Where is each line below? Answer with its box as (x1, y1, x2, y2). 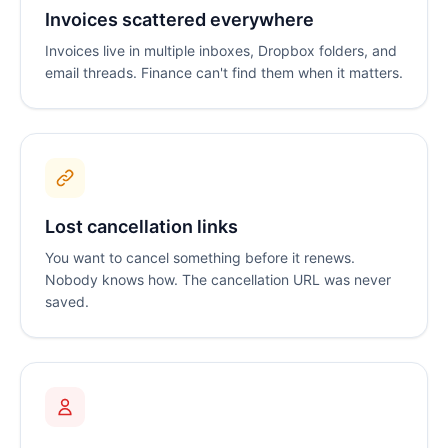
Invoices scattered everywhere (45, 9, 314, 31)
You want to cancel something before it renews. (45, 249, 355, 267)
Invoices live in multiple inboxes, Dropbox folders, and (45, 42, 397, 60)
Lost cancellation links (45, 216, 238, 238)
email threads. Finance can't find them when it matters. (45, 64, 403, 82)
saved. (45, 293, 89, 311)
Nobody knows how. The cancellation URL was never (45, 271, 391, 289)
